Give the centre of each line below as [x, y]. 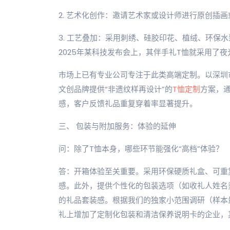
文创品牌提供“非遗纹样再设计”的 [116, 89]
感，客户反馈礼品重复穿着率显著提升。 [128, 103]
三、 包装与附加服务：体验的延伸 [117, 126]
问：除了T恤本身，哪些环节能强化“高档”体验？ [141, 149]
